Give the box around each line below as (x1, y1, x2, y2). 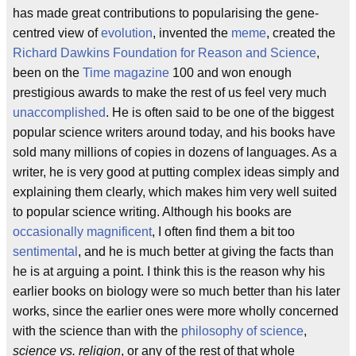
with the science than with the (13, 324, 181, 338)
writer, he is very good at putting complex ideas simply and (13, 165, 339, 179)
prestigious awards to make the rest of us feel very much (13, 86, 327, 99)
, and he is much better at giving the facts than (78, 245, 334, 258)
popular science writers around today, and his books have (13, 126, 335, 139)
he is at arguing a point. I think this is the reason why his (13, 265, 325, 278)
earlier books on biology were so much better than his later (13, 284, 340, 298)
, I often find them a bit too (152, 225, 295, 238)
